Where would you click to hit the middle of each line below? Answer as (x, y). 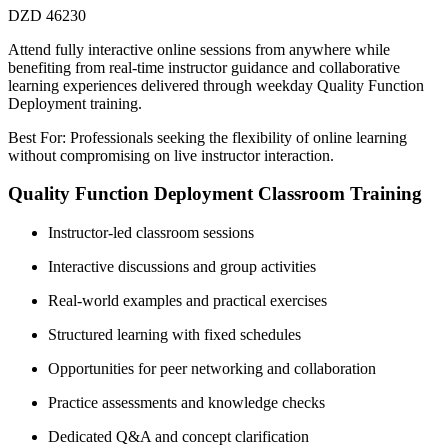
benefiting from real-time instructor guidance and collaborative (204, 67)
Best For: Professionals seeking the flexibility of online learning (207, 137)
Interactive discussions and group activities (182, 267)
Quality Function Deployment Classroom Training (215, 194)
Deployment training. (75, 103)
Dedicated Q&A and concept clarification (178, 437)
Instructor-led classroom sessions (151, 233)
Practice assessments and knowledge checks (186, 403)
